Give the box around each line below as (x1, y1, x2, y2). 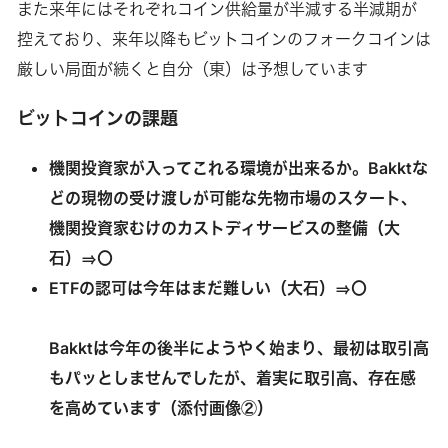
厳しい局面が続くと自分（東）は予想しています (16, 59, 368, 80)
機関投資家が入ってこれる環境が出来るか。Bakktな (48, 158, 428, 179)
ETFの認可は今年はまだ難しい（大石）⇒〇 (48, 278, 367, 299)
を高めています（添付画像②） (48, 398, 273, 419)
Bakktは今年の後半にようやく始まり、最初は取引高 (48, 338, 429, 359)
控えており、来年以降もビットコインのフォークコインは (16, 29, 431, 50)
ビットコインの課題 (16, 108, 178, 130)
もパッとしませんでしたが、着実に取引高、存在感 (48, 368, 416, 389)
